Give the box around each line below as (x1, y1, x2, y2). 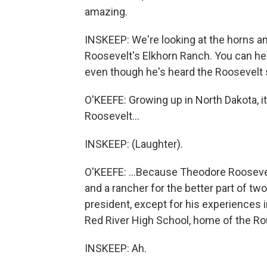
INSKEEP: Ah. (85, 242, 147, 254)
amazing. (85, 5, 128, 18)
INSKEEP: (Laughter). (85, 138, 183, 150)
